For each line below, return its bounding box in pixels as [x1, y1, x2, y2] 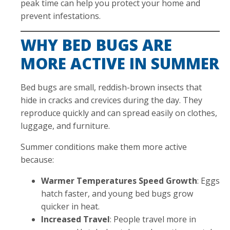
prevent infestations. [21, 10, 101, 22]
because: [21, 154, 54, 165]
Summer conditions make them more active [21, 141, 187, 152]
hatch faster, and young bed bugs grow [41, 187, 193, 199]
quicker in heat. [41, 200, 100, 212]
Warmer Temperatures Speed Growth [41, 175, 197, 186]
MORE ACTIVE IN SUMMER [21, 52, 219, 74]
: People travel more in [110, 213, 196, 225]
